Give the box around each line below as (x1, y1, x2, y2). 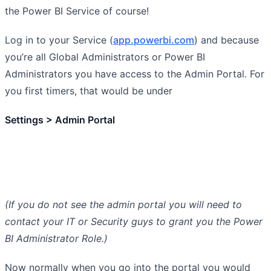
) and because (194, 33, 259, 46)
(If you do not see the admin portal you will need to (5, 198, 242, 211)
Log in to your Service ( (5, 33, 113, 46)
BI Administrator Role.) (5, 232, 108, 244)
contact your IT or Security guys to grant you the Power (5, 215, 263, 227)
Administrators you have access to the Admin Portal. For (5, 67, 264, 80)
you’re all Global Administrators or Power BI (5, 50, 205, 63)
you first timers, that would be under (5, 84, 172, 97)
